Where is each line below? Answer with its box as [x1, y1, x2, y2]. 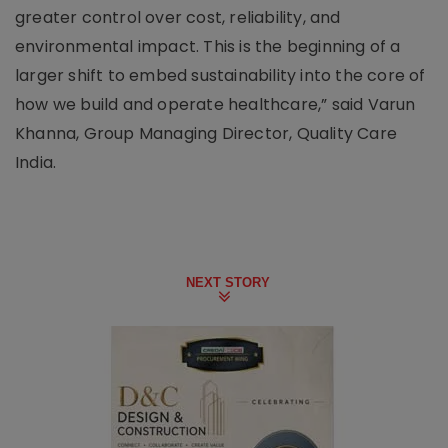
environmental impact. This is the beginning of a [15, 34, 401, 58]
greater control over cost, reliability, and [15, 5, 341, 29]
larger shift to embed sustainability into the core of [15, 63, 426, 87]
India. [15, 150, 57, 174]
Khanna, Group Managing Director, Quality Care [15, 121, 398, 145]
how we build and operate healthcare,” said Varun [15, 92, 416, 116]
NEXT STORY [186, 274, 270, 290]
